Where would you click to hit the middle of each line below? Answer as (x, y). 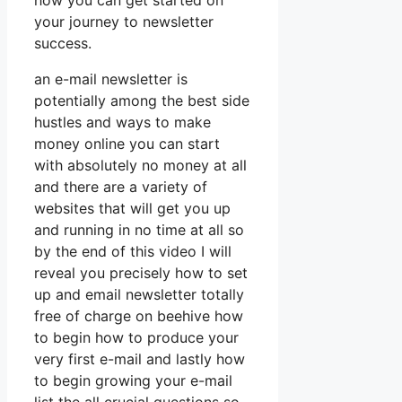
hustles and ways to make (122, 122)
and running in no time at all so (139, 230)
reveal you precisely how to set (141, 273)
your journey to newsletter (124, 22)
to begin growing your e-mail (133, 381)
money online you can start (127, 144)
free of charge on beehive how (139, 316)
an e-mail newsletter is (111, 79)
